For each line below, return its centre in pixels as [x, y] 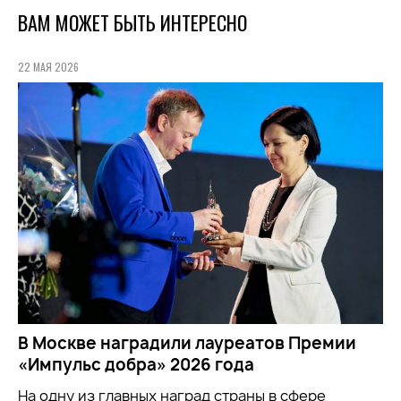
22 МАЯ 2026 [48, 67]
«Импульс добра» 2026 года [136, 364]
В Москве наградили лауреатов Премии [187, 343]
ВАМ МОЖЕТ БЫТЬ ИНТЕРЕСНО [132, 23]
